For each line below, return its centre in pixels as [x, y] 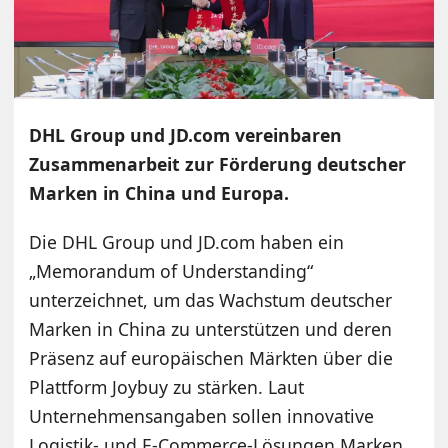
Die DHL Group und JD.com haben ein [187, 241]
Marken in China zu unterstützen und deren [211, 328]
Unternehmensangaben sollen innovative [202, 415]
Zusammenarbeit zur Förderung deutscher [218, 163]
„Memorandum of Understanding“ [171, 270]
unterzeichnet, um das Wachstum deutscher [211, 299]
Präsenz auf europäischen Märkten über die [211, 357]
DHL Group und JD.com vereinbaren [186, 134]
